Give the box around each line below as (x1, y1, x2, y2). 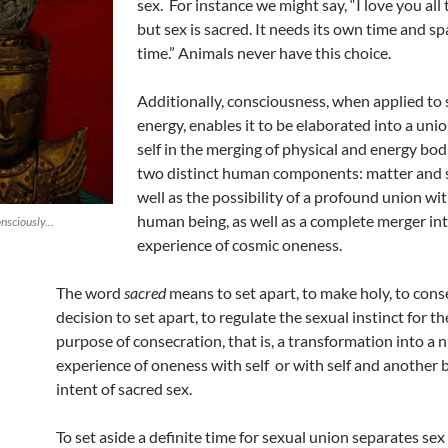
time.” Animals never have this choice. (137, 43, 391, 62)
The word (56, 283, 124, 302)
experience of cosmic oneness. (137, 235, 342, 254)
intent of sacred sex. (56, 379, 192, 398)
